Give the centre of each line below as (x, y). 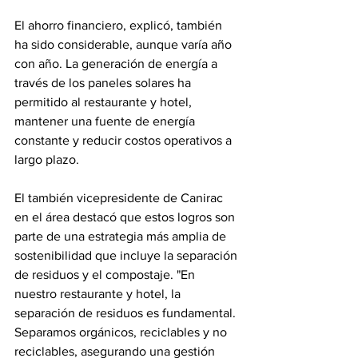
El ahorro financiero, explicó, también (120, 25)
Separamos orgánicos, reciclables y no (122, 332)
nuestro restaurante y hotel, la (99, 293)
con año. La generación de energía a (117, 63)
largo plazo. (47, 159)
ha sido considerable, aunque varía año (125, 44)
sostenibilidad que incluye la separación (127, 255)
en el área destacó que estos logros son (126, 217)
